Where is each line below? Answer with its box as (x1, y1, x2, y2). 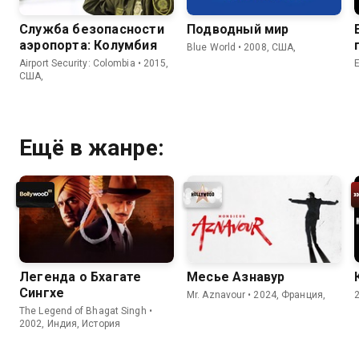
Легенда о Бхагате (19, 268, 142, 284)
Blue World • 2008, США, (187, 42, 296, 54)
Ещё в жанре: (19, 135, 164, 162)
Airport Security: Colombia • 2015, (19, 58, 169, 70)
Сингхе (19, 284, 65, 301)
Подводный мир (187, 22, 289, 38)
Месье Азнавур (187, 268, 285, 284)
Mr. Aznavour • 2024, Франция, (187, 288, 325, 301)
